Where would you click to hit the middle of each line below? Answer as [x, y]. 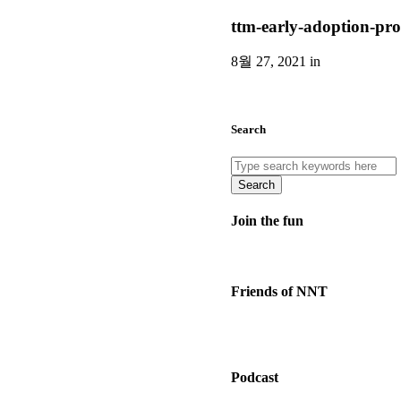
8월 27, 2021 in [276, 62]
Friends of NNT [279, 291]
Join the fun [267, 221]
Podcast [255, 378]
